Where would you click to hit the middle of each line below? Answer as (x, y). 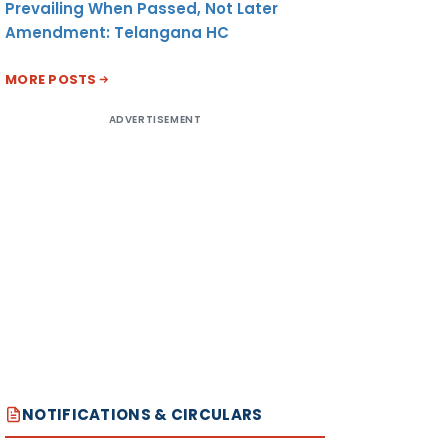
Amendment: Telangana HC (117, 32)
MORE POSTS (51, 79)
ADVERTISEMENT (155, 119)
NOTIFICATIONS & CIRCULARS (142, 414)
